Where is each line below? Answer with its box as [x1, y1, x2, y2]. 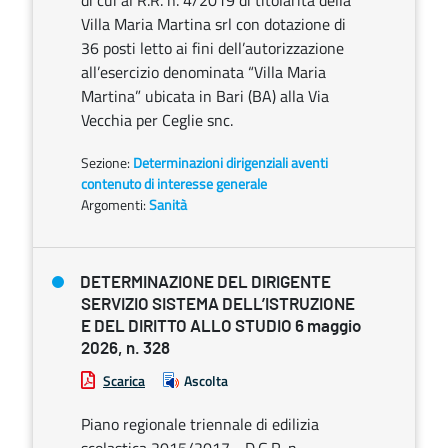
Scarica [103, 370, 145, 391]
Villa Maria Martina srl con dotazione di [81, 12, 346, 36]
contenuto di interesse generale [81, 173, 267, 194]
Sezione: [81, 152, 133, 173]
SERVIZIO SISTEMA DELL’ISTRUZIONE [81, 296, 355, 313]
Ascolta [184, 370, 228, 391]
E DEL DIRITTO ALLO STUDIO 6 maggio [81, 318, 361, 335]
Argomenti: [81, 194, 146, 215]
